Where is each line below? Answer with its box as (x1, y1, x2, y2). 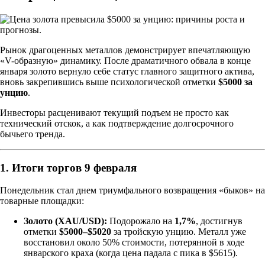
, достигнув (196, 216, 243, 227)
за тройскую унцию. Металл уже (111, 227, 246, 237)
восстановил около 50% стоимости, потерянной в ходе (24, 237, 244, 248)
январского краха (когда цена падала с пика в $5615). (24, 248, 238, 258)
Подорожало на (107, 216, 174, 227)
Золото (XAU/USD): (24, 216, 107, 227)
